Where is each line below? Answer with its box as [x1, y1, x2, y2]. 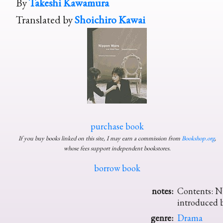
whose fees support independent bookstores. [63, 144, 171, 153]
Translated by [16, 12, 75, 27]
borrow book [94, 162, 140, 174]
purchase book [90, 120, 144, 132]
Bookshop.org [181, 134, 215, 143]
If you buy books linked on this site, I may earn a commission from [18, 134, 182, 143]
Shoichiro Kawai [75, 12, 145, 27]
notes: [152, 185, 173, 197]
